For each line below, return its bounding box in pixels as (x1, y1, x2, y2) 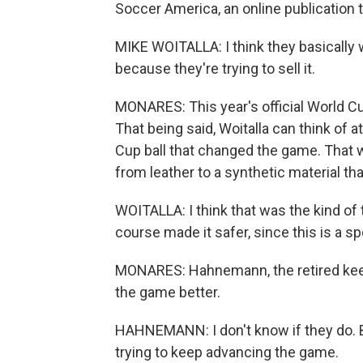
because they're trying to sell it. (115, 60, 315, 77)
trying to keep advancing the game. (115, 344, 339, 361)
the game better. (115, 284, 220, 301)
